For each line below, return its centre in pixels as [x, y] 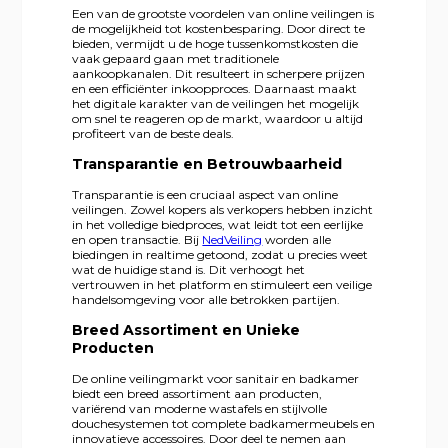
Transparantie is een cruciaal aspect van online [205, 194]
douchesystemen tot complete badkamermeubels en [224, 423]
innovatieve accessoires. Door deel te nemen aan [209, 438]
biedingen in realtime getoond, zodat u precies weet [220, 254]
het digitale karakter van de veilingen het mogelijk [216, 103]
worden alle [297, 239]
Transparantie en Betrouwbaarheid [207, 163]
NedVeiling [232, 239]
